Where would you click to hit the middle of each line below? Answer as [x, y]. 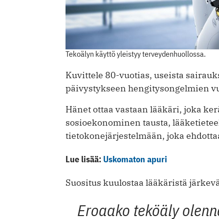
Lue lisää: [84, 159]
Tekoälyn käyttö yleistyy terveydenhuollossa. [136, 54]
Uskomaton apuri [135, 159]
